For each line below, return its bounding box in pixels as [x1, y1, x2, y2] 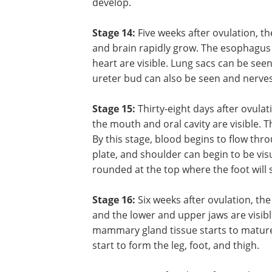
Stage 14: [92, 86, 135, 100]
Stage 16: [92, 253, 138, 267]
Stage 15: [92, 162, 138, 176]
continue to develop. [92, 56, 186, 70]
